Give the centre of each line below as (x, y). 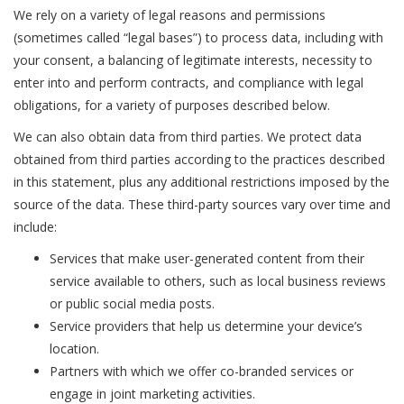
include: (35, 227)
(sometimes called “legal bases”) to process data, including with (198, 37)
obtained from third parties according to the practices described (199, 159)
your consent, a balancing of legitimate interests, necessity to (193, 60)
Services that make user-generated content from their (207, 258)
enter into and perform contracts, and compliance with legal (188, 83)
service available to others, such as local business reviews (218, 281)
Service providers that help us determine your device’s (206, 326)
